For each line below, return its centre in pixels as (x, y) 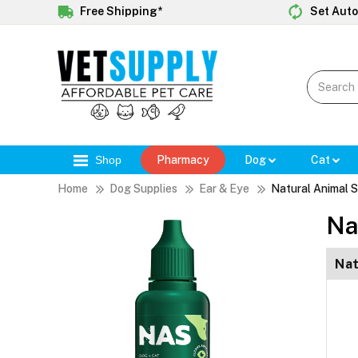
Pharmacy (183, 160)
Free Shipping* (120, 11)
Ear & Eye (224, 189)
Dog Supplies (143, 189)
